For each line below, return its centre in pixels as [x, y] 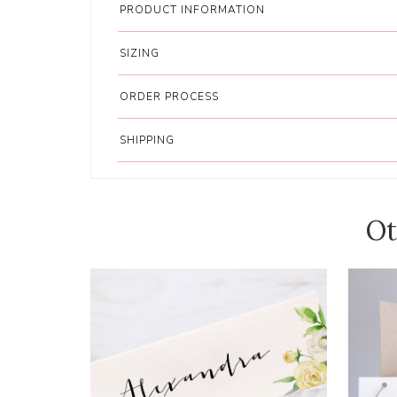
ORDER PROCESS [170, 96]
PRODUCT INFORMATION [193, 9]
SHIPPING [148, 140]
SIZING [140, 53]
